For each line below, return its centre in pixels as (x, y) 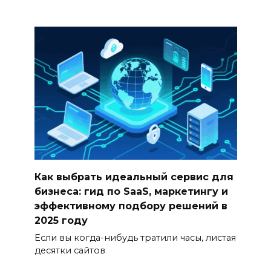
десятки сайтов (70, 250)
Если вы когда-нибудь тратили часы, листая (135, 237)
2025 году (61, 220)
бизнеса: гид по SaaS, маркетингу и (131, 191)
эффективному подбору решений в (131, 206)
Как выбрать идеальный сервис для (134, 177)
